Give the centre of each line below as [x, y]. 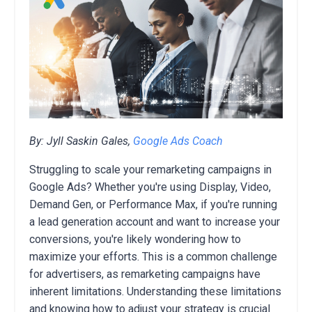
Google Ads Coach [178, 141]
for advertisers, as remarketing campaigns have [145, 274]
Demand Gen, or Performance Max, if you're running [153, 204]
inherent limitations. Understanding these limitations [155, 291]
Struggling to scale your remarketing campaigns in [150, 169]
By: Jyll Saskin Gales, [81, 141]
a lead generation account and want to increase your [155, 221]
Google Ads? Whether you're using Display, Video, [150, 187]
